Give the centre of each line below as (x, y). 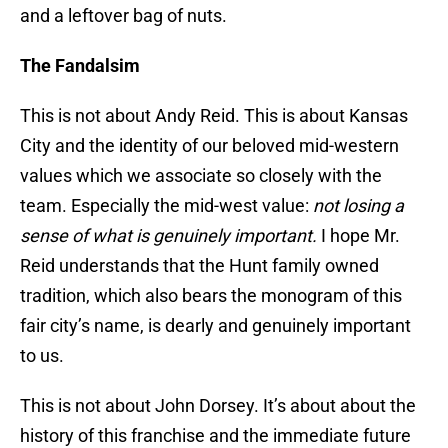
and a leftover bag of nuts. (123, 16)
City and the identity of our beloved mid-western (209, 146)
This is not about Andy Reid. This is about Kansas (214, 116)
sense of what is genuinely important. (170, 236)
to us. (42, 356)
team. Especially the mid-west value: (166, 206)
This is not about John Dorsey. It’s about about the (218, 406)
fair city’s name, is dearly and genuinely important (215, 326)
